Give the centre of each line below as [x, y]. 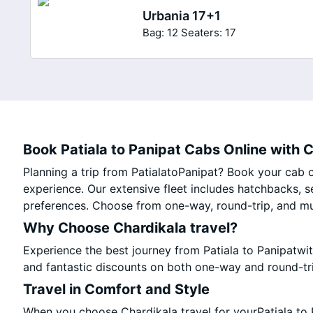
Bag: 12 [161, 32]
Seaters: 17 [209, 32]
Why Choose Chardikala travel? [131, 228]
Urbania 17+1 [182, 15]
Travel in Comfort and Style [117, 289]
